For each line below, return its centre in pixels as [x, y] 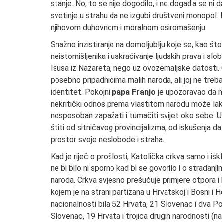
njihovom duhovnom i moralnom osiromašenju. [129, 27]
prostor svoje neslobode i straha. [107, 139]
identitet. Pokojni [81, 92]
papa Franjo [134, 92]
